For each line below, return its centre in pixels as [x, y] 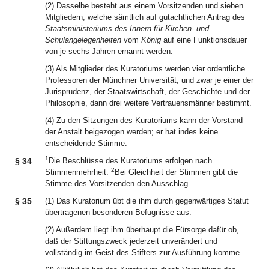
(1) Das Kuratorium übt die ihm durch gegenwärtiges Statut [147, 201]
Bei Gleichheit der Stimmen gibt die [176, 172]
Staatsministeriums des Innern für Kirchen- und [127, 29]
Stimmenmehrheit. [78, 172]
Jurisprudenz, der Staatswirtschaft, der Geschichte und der [147, 92]
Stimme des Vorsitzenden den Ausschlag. [118, 183]
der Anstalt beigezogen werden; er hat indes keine [131, 132]
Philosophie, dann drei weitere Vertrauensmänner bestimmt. [148, 103]
